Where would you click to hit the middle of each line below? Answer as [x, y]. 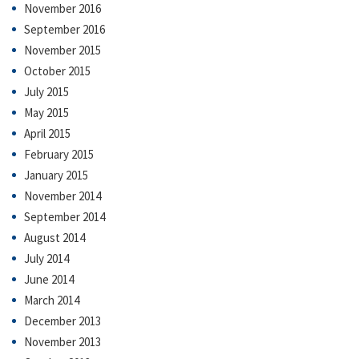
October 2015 [57, 71]
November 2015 [63, 50]
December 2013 [63, 321]
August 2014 [54, 237]
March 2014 [52, 300]
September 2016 [65, 29]
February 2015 [59, 154]
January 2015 [56, 175]
